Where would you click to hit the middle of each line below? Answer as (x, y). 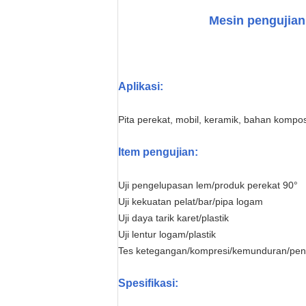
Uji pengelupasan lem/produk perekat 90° (208, 185)
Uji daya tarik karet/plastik (173, 218)
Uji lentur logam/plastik (167, 234)
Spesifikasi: (148, 283)
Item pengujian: (158, 152)
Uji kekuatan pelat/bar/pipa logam (191, 201)
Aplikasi (139, 86)
